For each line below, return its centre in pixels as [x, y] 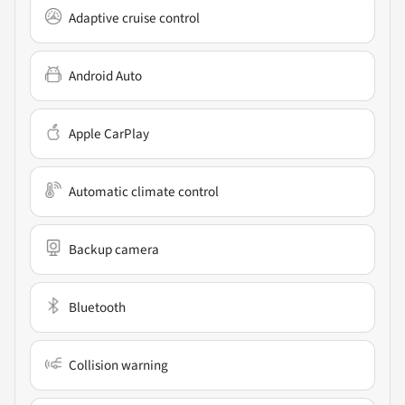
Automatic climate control [144, 192]
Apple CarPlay [109, 134]
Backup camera [114, 250]
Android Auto [105, 76]
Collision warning [118, 366]
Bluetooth [97, 308]
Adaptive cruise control [134, 19]
